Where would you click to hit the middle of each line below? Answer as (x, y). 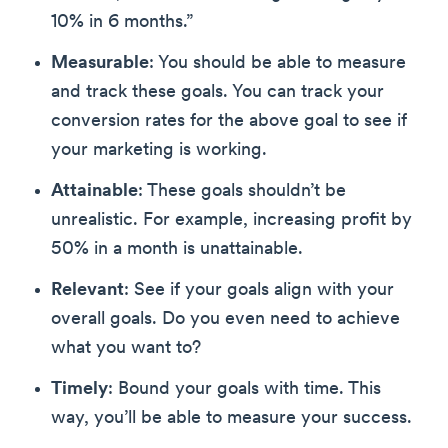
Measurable (100, 64)
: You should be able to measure (277, 64)
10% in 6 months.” (122, 23)
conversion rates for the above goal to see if (229, 122)
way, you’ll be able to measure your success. (231, 419)
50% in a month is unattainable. (177, 250)
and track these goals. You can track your (217, 93)
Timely (79, 390)
